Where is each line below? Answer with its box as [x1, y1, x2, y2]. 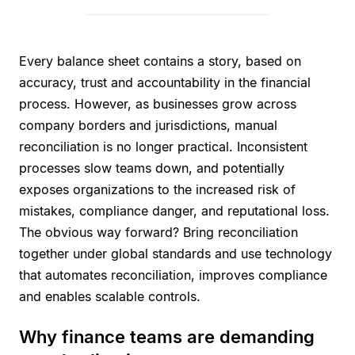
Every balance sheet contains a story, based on [19, 52, 301, 69]
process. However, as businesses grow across [19, 95, 296, 112]
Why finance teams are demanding [19, 326, 315, 347]
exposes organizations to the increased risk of [19, 181, 296, 197]
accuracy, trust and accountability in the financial [19, 74, 311, 90]
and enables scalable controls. [19, 288, 200, 304]
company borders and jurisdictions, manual [19, 116, 277, 133]
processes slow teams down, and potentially [19, 159, 284, 176]
